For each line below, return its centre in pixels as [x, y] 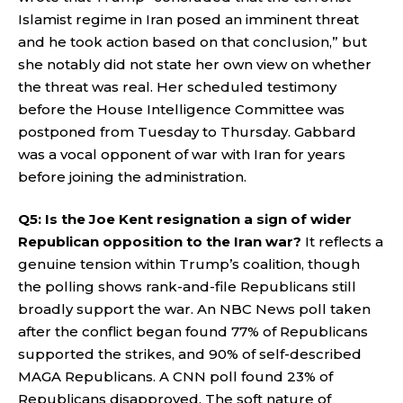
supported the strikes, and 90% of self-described [190, 354]
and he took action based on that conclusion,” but [193, 41]
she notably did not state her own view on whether [195, 64]
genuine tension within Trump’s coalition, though [189, 264]
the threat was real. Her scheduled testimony [177, 86]
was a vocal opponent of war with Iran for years [182, 154]
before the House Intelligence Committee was [181, 109]
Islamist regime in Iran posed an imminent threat [188, 19]
